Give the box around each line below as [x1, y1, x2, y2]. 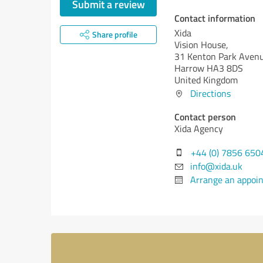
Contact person [174, 110, 236, 123]
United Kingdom [174, 73, 238, 86]
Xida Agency [174, 122, 223, 135]
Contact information [174, 11, 255, 25]
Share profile [92, 29, 137, 40]
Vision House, [174, 38, 228, 51]
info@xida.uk [190, 160, 242, 173]
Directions [190, 87, 231, 100]
